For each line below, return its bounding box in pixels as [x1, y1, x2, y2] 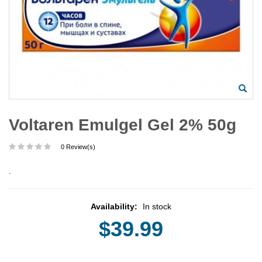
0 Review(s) [61, 143, 95, 150]
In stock [143, 201, 171, 211]
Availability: [91, 201, 140, 211]
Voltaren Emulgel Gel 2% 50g [9, 115, 236, 134]
